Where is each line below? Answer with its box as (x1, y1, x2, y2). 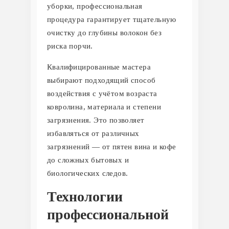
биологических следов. (47, 169, 128, 177)
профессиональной (47, 206, 169, 222)
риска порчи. (47, 41, 93, 50)
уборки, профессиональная (47, 2, 143, 10)
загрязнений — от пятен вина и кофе (47, 142, 176, 151)
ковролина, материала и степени (47, 102, 161, 111)
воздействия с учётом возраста (47, 89, 157, 98)
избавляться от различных (47, 129, 140, 138)
